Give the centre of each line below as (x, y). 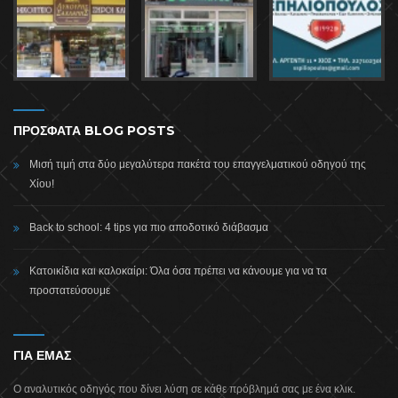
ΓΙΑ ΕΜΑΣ (42, 355)
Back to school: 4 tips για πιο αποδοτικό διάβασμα (149, 227)
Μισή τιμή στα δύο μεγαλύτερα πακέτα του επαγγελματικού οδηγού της (198, 164)
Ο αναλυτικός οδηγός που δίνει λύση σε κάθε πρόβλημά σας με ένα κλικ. (184, 389)
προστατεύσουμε (70, 290)
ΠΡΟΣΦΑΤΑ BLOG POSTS (94, 130)
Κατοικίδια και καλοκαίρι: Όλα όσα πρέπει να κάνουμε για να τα (178, 271)
